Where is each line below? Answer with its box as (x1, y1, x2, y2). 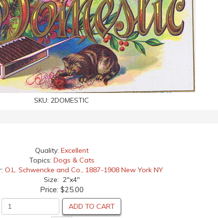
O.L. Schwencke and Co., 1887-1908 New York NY (5, 165, 163, 174)
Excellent (60, 146, 89, 155)
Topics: (29, 156, 54, 164)
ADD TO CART (68, 202, 115, 211)
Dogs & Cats (53, 156, 94, 164)
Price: (39, 185, 60, 194)
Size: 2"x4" (43, 175, 80, 184)
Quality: (35, 146, 61, 155)
